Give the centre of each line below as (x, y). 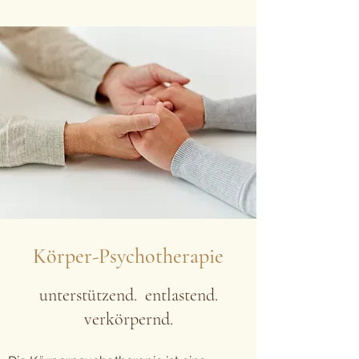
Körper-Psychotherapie (128, 256)
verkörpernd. (128, 319)
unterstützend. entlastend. (128, 295)
